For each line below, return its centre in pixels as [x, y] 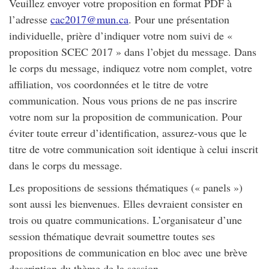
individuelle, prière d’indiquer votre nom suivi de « [121, 35]
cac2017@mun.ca [89, 19]
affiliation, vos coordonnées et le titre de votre [109, 84]
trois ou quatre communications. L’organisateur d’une [125, 219]
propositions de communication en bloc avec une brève [128, 252]
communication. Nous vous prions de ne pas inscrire [123, 100]
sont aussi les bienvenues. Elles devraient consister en [126, 203]
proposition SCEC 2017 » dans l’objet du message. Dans [133, 51]
